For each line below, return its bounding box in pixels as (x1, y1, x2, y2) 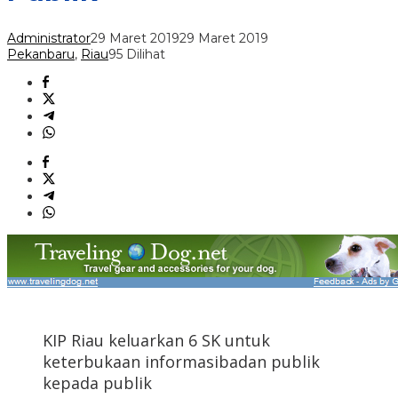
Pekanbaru (7, 46, 75, 63)
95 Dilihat (108, 46, 165, 63)
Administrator (7, 30, 91, 47)
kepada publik (43, 372, 152, 394)
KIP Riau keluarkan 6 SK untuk (43, 330, 270, 352)
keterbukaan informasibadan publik (43, 351, 320, 373)
